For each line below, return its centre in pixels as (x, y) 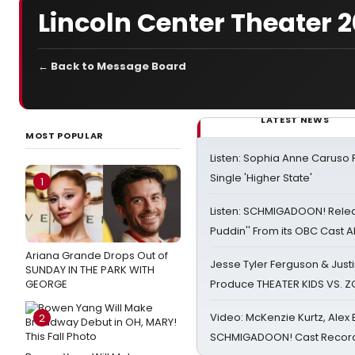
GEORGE (46, 284)
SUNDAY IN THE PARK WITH (90, 270)
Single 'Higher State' (261, 178)
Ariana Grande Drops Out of (97, 256)
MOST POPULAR (65, 136)
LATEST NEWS (295, 120)
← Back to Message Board (112, 66)
